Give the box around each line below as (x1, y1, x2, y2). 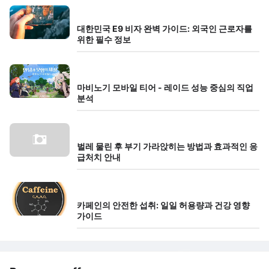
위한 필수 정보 (77, 34, 131, 44)
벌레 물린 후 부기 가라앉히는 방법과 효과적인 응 (77, 141, 258, 151)
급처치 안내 (77, 151, 121, 162)
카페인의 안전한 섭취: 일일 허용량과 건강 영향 (77, 199, 250, 210)
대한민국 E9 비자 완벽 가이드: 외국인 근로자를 (77, 23, 252, 34)
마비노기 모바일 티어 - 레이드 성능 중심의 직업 (77, 82, 253, 92)
